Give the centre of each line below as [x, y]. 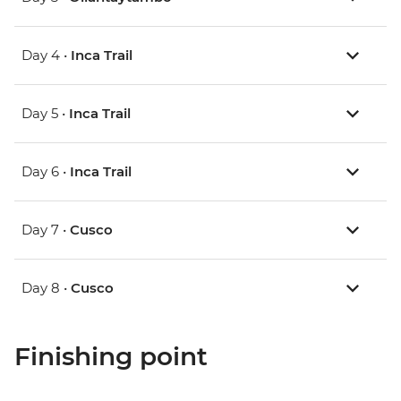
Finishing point [111, 357]
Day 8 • [46, 288]
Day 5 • [45, 114]
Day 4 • [46, 55]
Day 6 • [46, 172]
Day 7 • [46, 230]
